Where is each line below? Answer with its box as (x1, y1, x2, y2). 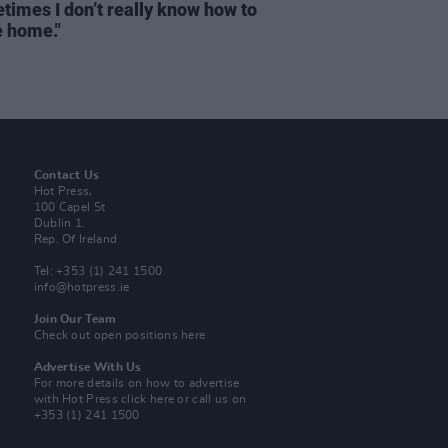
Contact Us (33, 169, 100, 181)
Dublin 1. (33, 217, 86, 229)
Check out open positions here (33, 329, 206, 341)
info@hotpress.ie (33, 281, 130, 293)
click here (121, 393, 175, 405)
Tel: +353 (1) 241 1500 (33, 265, 163, 277)
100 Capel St (33, 201, 106, 213)
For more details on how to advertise (33, 377, 240, 389)
